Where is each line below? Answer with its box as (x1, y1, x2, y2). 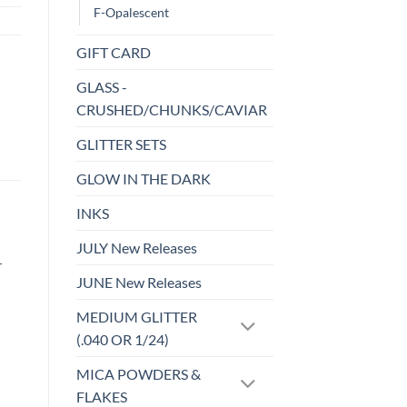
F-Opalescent (93, 5, 169, 21)
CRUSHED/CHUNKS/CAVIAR (75, 101, 267, 119)
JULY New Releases (75, 239, 197, 257)
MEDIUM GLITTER (75, 308, 197, 326)
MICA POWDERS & (75, 365, 201, 383)
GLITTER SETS (75, 135, 166, 154)
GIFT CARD (75, 44, 151, 62)
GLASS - (75, 78, 127, 96)
